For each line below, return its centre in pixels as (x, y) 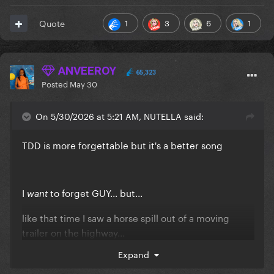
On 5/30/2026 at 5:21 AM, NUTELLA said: (120, 116)
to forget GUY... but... (95, 192)
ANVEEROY (86, 71)
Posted (56, 83)
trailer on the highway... (73, 232)
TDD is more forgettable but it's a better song (122, 145)
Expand (136, 254)
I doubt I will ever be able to (83, 256)
